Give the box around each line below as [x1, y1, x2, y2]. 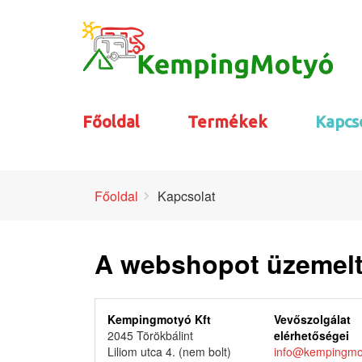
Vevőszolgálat [273, 310, 351, 327]
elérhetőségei [273, 326, 349, 343]
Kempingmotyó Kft [107, 310, 211, 327]
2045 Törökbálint [107, 326, 193, 343]
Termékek [187, 112, 267, 131]
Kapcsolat [154, 187, 215, 206]
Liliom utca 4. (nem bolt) [107, 343, 231, 360]
